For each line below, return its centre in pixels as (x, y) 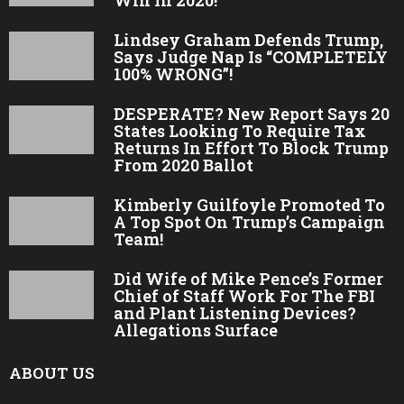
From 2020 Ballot (183, 165)
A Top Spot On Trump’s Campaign (249, 221)
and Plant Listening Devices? (234, 312)
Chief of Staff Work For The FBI (244, 295)
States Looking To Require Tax (239, 130)
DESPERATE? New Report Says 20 (251, 113)
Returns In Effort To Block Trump (251, 147)
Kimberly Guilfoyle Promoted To (249, 204)
